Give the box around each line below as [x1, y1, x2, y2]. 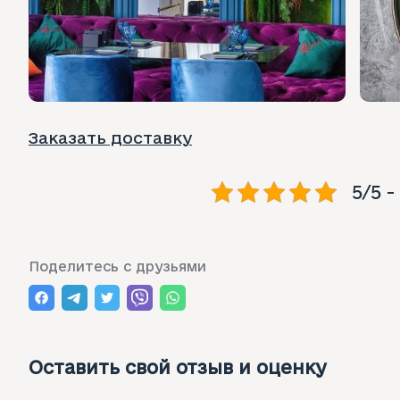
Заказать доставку [29, 128, 192, 146]
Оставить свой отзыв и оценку [29, 357, 327, 379]
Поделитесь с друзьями [29, 258, 206, 274]
